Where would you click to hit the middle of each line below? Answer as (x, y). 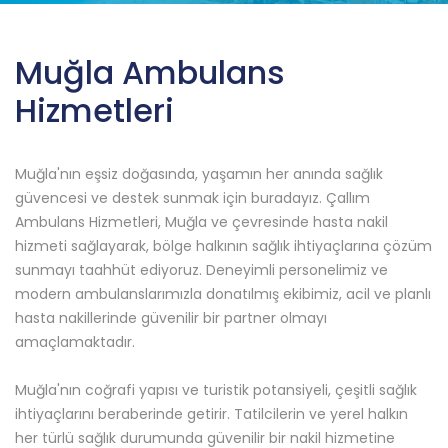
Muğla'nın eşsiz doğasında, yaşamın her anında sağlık (199, 173)
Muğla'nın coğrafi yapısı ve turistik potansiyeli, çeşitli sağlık (216, 389)
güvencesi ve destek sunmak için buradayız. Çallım (192, 197)
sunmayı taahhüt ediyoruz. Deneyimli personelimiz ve (201, 269)
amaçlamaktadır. (75, 341)
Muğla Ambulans (150, 72)
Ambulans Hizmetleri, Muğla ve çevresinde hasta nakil (201, 221)
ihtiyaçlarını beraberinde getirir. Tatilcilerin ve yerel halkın (211, 413)
